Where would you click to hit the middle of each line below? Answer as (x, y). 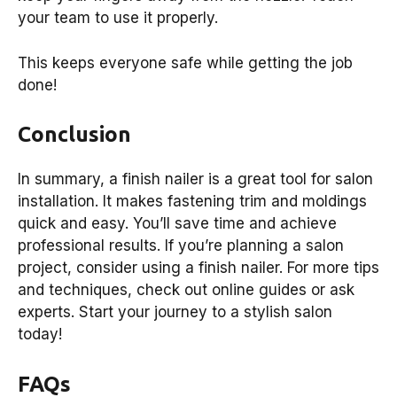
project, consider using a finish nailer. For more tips (198, 268)
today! (40, 335)
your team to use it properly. (118, 18)
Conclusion (74, 135)
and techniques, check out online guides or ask (186, 290)
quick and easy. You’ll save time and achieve (177, 224)
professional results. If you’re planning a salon (181, 246)
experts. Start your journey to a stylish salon (175, 312)
